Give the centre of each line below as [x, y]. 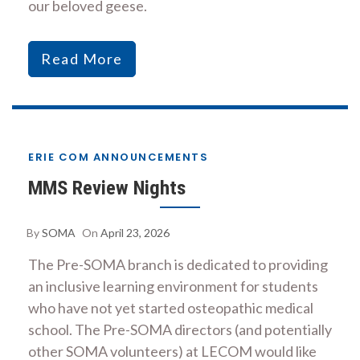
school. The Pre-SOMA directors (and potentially [180, 329]
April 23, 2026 [135, 232]
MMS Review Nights [107, 187]
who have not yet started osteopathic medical [171, 307]
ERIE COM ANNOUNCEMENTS [118, 157]
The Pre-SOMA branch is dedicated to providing [178, 264]
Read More [82, 58]
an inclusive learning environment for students [173, 286]
